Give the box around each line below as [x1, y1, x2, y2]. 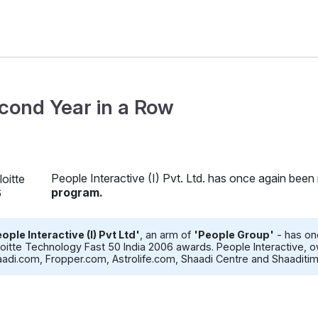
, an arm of [140, 229, 194, 241]
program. [50, 185, 103, 200]
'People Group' [194, 229, 274, 241]
